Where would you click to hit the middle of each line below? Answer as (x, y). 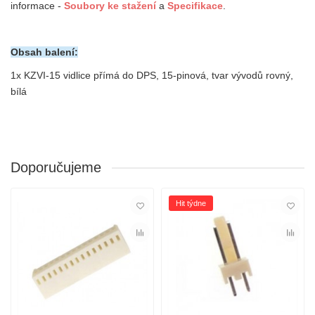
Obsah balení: (44, 52)
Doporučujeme (56, 168)
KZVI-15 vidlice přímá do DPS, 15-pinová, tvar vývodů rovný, (159, 76)
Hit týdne (191, 204)
